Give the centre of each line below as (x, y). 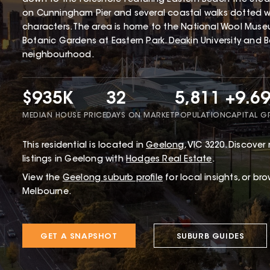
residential (64, 146)
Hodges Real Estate (169, 159)
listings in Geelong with (74, 159)
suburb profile (132, 178)
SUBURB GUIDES (210, 236)
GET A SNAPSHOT (79, 236)
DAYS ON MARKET (140, 115)
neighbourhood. (58, 55)
